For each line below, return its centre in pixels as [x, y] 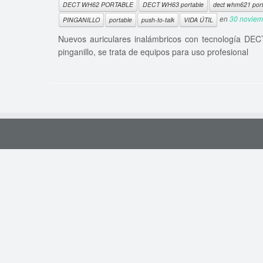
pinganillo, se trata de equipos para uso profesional [153, 52]
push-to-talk [158, 20]
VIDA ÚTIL [198, 20]
